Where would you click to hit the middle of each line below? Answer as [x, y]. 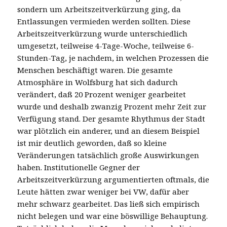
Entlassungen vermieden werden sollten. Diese [104, 21]
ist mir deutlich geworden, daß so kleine [92, 143]
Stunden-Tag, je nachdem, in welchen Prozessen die [113, 58]
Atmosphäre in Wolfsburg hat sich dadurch [98, 82]
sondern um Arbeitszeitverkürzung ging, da [99, 9]
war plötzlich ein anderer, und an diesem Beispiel [109, 130]
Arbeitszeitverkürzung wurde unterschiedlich [103, 33]
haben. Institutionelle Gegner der [79, 167]
